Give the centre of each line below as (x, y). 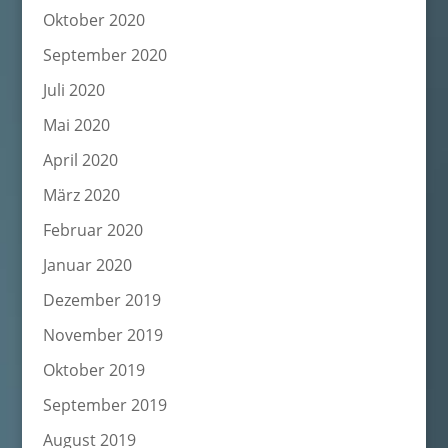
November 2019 (102, 335)
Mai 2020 (76, 125)
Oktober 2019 (93, 370)
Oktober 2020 (93, 20)
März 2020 (81, 195)
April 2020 (80, 160)
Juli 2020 (73, 90)
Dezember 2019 (101, 300)
